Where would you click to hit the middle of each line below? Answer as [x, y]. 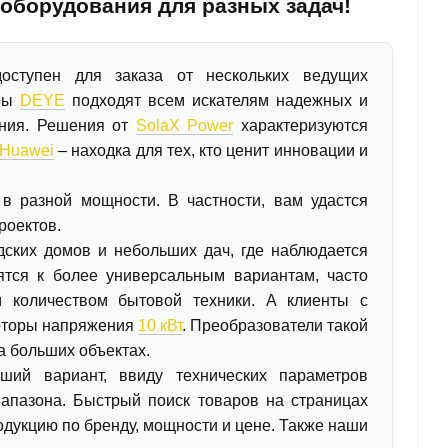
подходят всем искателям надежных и [217, 101]
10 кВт [159, 326]
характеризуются [301, 126]
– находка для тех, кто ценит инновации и [211, 151]
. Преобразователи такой [275, 326]
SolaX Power [184, 126]
